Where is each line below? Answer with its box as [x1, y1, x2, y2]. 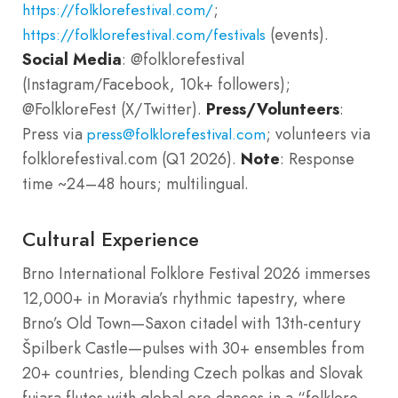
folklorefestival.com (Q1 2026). [22, 147, 241, 171]
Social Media [22, 48, 122, 71]
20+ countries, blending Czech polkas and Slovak [22, 362, 362, 386]
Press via [22, 123, 87, 147]
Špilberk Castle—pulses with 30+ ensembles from [22, 337, 364, 361]
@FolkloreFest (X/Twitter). [22, 98, 206, 122]
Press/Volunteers [206, 98, 339, 121]
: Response [280, 147, 354, 171]
